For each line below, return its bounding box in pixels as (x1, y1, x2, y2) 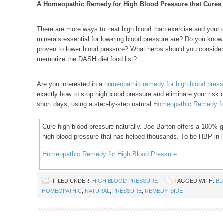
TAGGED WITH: (174, 178, 216, 184)
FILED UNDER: (53, 178, 92, 184)
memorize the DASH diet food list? (37, 55, 137, 63)
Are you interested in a (37, 80, 104, 88)
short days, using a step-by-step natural (37, 100, 153, 108)
